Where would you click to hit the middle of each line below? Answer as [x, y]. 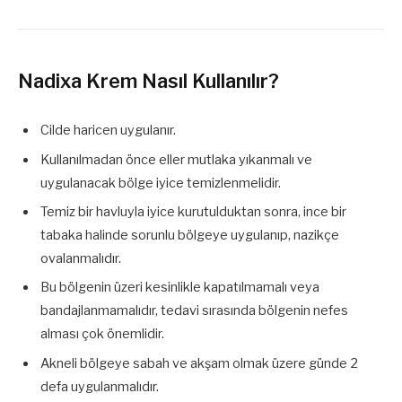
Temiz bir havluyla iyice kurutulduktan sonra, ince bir [193, 211]
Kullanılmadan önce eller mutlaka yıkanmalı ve [176, 159]
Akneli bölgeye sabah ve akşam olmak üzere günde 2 [199, 363]
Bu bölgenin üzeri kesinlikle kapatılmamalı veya [180, 288]
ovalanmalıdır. [81, 258]
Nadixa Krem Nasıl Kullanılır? [149, 81]
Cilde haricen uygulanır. [108, 131]
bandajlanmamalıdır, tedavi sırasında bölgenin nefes [194, 311]
